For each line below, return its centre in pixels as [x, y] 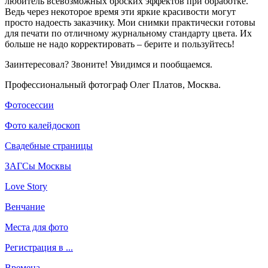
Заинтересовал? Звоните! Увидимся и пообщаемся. [109, 64]
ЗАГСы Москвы [38, 166]
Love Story [26, 186]
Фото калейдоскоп [42, 125]
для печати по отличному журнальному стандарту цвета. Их [128, 33]
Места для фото [36, 227]
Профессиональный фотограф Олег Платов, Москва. [113, 84]
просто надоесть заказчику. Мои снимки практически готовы [130, 22]
